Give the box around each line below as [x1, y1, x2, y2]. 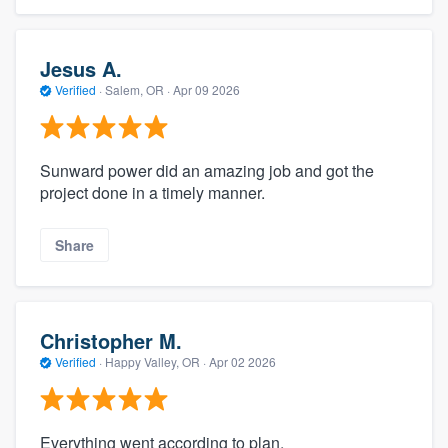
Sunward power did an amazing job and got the [40, 158, 374, 182]
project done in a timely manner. [40, 180, 265, 204]
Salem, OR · [102, 81, 173, 99]
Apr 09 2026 [173, 81, 240, 99]
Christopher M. [40, 326, 182, 356]
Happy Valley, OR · [102, 353, 209, 371]
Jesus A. [40, 54, 122, 84]
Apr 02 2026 [209, 353, 276, 371]
